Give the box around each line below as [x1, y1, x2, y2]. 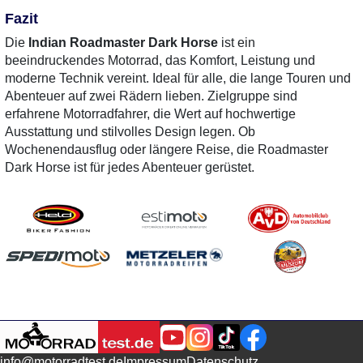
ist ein [218, 36, 255, 49]
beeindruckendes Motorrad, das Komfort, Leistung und [5, 53, 315, 67]
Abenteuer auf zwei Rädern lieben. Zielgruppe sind [5, 89, 297, 103]
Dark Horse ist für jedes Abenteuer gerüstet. [5, 160, 254, 174]
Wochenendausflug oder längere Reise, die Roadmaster [5, 143, 328, 156]
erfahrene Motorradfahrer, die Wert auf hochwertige [5, 107, 296, 121]
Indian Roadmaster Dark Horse [28, 36, 218, 49]
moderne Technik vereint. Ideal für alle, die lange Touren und [5, 71, 351, 85]
